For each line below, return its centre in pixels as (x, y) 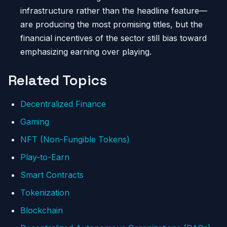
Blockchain (42, 210)
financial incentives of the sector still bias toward (113, 38)
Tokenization (45, 193)
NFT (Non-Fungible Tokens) (75, 139)
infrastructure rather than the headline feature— (114, 11)
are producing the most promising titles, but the (111, 24)
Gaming (35, 122)
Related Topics (58, 80)
